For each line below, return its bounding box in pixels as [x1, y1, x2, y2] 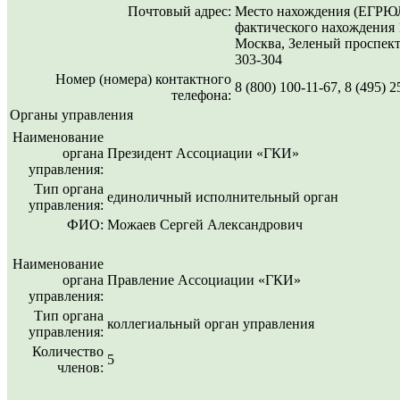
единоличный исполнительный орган [107, 189, 338, 205]
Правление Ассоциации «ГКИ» [107, 272, 301, 288]
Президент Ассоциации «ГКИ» [107, 146, 299, 162]
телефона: [171, 87, 231, 104]
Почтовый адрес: [128, 4, 231, 20]
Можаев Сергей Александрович [107, 217, 303, 233]
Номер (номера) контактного [55, 71, 231, 87]
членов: [57, 360, 104, 376]
